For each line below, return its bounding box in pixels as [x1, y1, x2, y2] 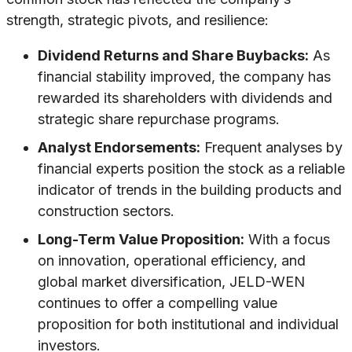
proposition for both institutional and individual [38, 316, 339, 333]
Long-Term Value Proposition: [38, 231, 244, 248]
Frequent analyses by [200, 139, 343, 156]
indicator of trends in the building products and [38, 181, 342, 199]
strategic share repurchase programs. [38, 111, 280, 128]
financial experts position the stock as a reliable [38, 160, 345, 178]
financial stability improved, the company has [38, 68, 331, 86]
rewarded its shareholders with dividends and [38, 90, 332, 107]
